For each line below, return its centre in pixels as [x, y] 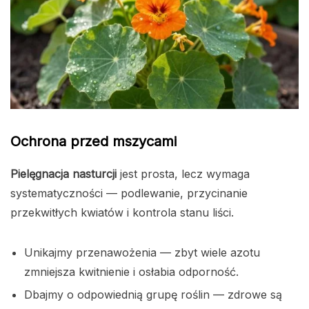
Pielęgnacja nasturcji [63, 174]
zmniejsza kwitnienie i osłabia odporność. [131, 272]
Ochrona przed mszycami [93, 142]
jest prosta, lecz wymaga [183, 174]
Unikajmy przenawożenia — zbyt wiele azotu [142, 253]
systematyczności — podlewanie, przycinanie [129, 193]
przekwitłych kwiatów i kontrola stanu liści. [122, 213]
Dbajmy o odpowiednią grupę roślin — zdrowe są [153, 295]
